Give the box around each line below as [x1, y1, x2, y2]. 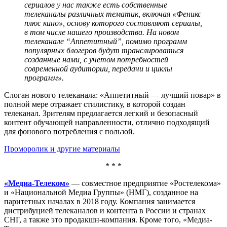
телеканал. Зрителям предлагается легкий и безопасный [4, 108, 198, 118]
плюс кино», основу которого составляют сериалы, [24, 18, 202, 27]
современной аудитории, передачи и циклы [24, 64, 172, 73]
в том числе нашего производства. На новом [24, 27, 179, 36]
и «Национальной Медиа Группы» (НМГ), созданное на [4, 187, 198, 197]
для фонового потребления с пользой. [4, 127, 135, 136]
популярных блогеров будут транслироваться [24, 46, 183, 55]
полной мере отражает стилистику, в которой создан [4, 99, 185, 108]
